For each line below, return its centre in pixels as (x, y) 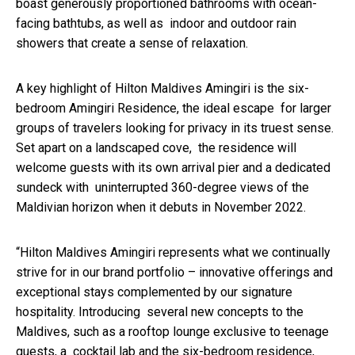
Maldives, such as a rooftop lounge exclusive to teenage (172, 332)
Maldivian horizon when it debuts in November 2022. (164, 208)
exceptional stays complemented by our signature (154, 292)
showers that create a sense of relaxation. (132, 44)
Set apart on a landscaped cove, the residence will (156, 148)
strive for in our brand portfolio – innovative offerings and (174, 273)
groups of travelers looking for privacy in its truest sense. (175, 128)
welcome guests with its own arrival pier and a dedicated (173, 168)
